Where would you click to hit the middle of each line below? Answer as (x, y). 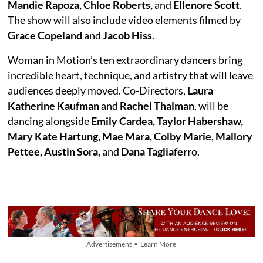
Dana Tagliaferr (156, 151)
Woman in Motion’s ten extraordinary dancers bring (125, 60)
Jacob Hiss (128, 35)
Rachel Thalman (157, 105)
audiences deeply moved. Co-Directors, (98, 90)
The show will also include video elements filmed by (124, 20)
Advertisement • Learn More (131, 244)
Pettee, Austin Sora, (54, 151)
